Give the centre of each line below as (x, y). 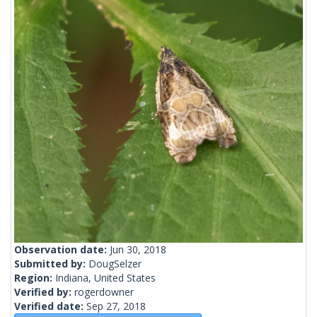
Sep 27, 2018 (116, 306)
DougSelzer (115, 264)
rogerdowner (104, 292)
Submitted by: (51, 264)
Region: (35, 278)
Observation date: (62, 250)
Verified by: (44, 292)
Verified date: (50, 306)
